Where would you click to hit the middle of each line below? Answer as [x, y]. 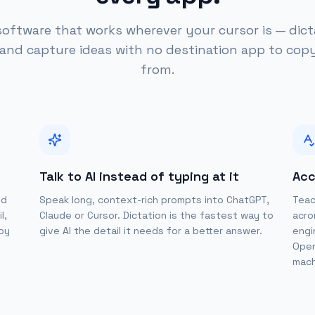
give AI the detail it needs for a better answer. [151, 231]
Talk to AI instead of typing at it [139, 176]
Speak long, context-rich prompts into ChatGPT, [154, 200]
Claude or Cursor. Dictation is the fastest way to [156, 215]
